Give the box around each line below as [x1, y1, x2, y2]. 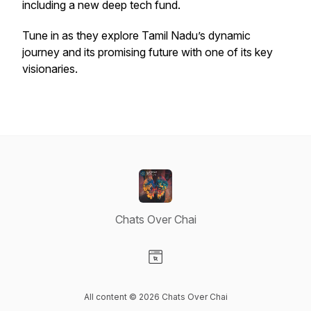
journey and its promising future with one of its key [22, 45, 273, 59]
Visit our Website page [155, 264, 266, 278]
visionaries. [22, 62, 83, 76]
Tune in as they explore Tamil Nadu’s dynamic [22, 28, 251, 42]
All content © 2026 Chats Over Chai [83, 292, 228, 302]
